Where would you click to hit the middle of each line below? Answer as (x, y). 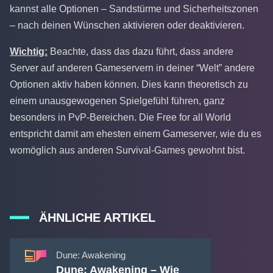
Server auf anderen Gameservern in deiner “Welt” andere (132, 68)
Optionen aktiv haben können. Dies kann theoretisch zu (129, 85)
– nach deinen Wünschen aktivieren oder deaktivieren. (127, 26)
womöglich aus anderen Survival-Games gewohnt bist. (127, 151)
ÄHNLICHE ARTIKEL (97, 218)
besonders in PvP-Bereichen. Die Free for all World (120, 118)
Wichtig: (29, 52)
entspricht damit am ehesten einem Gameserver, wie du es (136, 134)
